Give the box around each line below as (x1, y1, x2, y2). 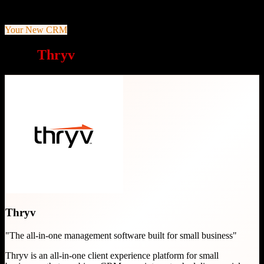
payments (5, 4, 40, 15)
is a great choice (75, 47, 176, 62)
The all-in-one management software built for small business (9, 230, 233, 241)
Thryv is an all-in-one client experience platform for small (5, 250, 219, 261)
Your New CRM (5, 24, 67, 35)
